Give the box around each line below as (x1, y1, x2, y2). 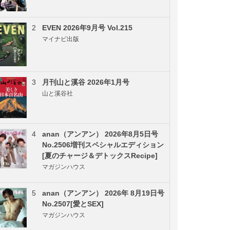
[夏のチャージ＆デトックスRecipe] (42, 151, 158, 160)
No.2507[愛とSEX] (42, 199, 104, 208)
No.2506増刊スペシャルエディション (42, 140, 164, 149)
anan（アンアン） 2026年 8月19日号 (42, 188, 164, 197)
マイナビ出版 (42, 35, 79, 43)
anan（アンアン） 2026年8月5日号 (42, 129, 158, 138)
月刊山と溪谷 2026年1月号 (42, 78, 129, 86)
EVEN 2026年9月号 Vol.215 (42, 23, 132, 32)
